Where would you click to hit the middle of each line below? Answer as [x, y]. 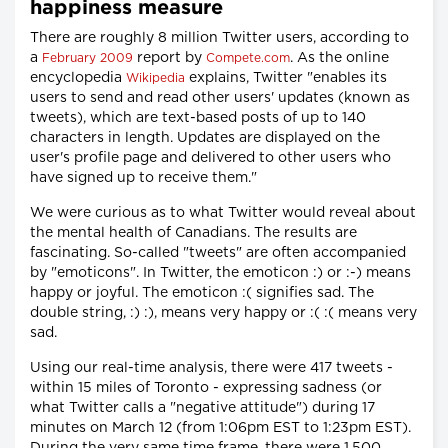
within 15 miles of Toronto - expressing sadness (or [206, 387]
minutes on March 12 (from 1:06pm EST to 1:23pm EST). [220, 427]
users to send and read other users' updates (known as [220, 97]
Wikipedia [155, 77]
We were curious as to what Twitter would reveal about [223, 212]
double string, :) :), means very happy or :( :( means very [223, 312]
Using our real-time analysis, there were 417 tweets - [211, 367]
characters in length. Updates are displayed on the [205, 137]
